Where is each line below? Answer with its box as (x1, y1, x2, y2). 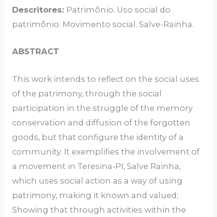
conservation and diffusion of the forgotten (12, 117, 191, 127)
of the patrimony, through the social (12, 88, 162, 98)
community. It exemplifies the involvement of (12, 146, 200, 156)
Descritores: (12, 5, 67, 15)
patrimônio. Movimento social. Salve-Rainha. (12, 19, 194, 30)
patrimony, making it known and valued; (12, 190, 179, 200)
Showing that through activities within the (12, 204, 186, 215)
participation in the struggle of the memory (12, 103, 193, 113)
